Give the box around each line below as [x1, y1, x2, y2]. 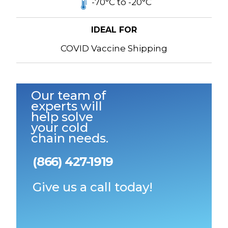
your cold [31, 120, 89, 135]
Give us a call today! [33, 179, 153, 194]
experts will [31, 99, 103, 114]
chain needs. [31, 131, 109, 146]
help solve [31, 109, 94, 125]
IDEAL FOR [91, 25, 137, 35]
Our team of [31, 88, 106, 103]
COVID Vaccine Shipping [61, 43, 167, 54]
